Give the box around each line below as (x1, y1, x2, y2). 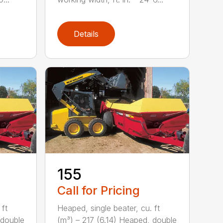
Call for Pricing (57, 183, 140, 198)
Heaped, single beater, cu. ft (57, 203, 160, 213)
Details (74, 28, 99, 39)
